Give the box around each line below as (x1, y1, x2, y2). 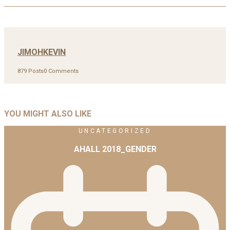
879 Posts (17, 68, 44, 75)
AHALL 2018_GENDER (73, 144, 157, 154)
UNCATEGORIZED (78, 127, 152, 135)
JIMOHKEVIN (17, 47, 66, 57)
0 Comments (44, 68, 79, 75)
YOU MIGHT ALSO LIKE (4, 109, 91, 119)
